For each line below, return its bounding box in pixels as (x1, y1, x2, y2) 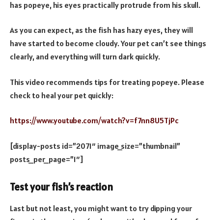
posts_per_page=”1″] (10, 154, 83, 164)
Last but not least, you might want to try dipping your (10, 203, 192, 213)
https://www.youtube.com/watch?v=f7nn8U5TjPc (10, 115, 179, 126)
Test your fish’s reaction (10, 180, 113, 193)
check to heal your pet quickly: (10, 90, 113, 100)
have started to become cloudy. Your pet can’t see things (10, 38, 206, 49)
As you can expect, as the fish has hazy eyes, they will (10, 25, 193, 35)
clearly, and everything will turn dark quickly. (10, 52, 160, 62)
